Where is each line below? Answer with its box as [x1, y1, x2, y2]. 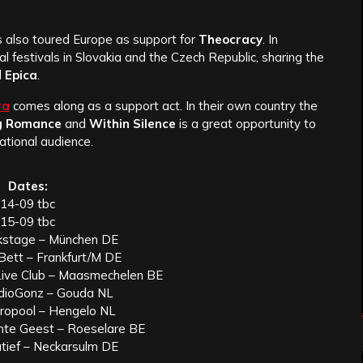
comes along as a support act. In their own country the [10, 98, 318, 114]
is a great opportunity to [176, 116, 316, 132]
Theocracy [199, 32, 263, 48]
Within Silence [89, 116, 176, 132]
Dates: [7, 178, 48, 194]
